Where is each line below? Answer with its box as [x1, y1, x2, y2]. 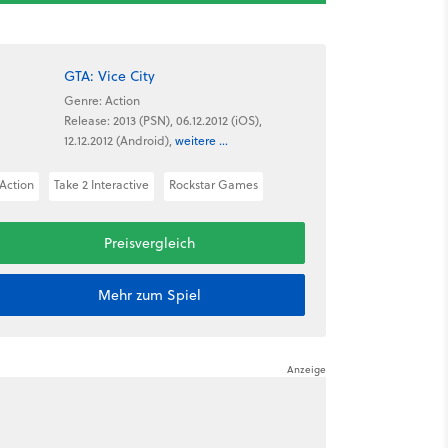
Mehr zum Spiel [97, 285, 201, 305]
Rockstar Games [168, 176, 258, 193]
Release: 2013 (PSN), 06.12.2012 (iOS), [63, 111, 262, 129]
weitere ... [174, 131, 228, 149]
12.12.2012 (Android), [63, 131, 175, 149]
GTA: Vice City [63, 65, 155, 86]
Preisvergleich [103, 233, 195, 253]
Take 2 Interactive [53, 176, 149, 193]
